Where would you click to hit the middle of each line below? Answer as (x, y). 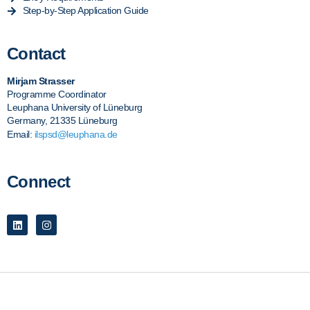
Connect (39, 181)
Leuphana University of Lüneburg (75, 108)
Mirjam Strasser (41, 81)
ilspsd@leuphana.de (76, 135)
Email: (21, 135)
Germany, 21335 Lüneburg (62, 121)
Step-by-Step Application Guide (85, 10)
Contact (36, 54)
